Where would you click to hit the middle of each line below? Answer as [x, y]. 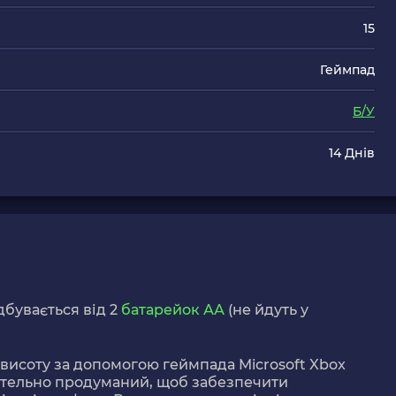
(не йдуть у [268, 310]
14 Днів [352, 153]
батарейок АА [175, 310]
